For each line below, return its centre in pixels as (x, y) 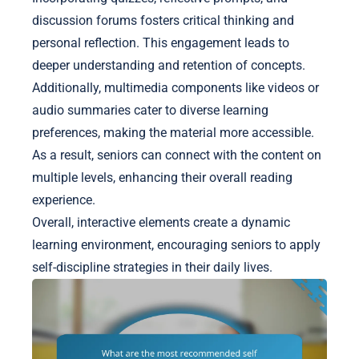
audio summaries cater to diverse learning (150, 111)
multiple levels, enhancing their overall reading (162, 178)
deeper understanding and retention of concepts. (169, 66)
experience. (64, 200)
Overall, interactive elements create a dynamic (161, 223)
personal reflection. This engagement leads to (161, 43)
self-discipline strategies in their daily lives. (152, 268)
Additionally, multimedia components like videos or (175, 88)
